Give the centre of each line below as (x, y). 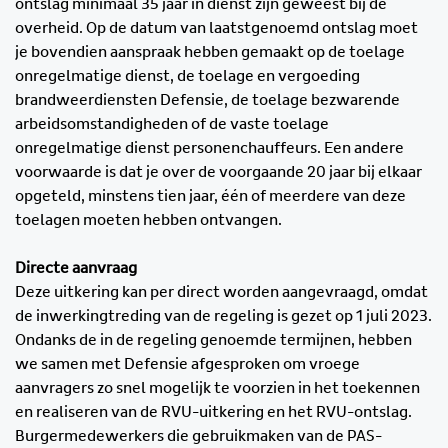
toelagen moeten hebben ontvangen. (148, 219)
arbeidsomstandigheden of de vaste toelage (172, 123)
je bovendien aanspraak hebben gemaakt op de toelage (210, 51)
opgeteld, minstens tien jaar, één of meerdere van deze (210, 195)
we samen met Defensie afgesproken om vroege (187, 363)
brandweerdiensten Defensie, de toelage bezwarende (207, 99)
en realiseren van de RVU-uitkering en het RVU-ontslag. (213, 411)
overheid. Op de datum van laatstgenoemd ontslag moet (216, 27)
